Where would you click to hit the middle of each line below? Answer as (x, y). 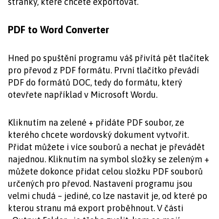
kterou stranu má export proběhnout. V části (96, 208)
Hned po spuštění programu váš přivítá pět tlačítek (109, 58)
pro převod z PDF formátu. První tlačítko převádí (103, 70)
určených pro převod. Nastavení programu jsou (100, 184)
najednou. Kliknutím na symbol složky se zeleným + (109, 159)
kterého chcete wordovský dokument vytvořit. (98, 135)
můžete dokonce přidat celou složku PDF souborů (105, 171)
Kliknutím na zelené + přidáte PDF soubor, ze (96, 122)
